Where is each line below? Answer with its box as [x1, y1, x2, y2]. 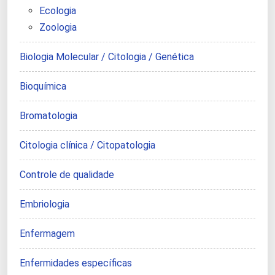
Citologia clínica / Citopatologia [20, 139, 155, 152]
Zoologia [39, 21, 77, 34]
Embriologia [20, 198, 69, 211]
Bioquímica [20, 80, 66, 93]
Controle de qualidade [20, 169, 114, 181]
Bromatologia [20, 110, 77, 122]
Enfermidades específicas [20, 257, 132, 269]
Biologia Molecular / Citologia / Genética [20, 51, 194, 63]
